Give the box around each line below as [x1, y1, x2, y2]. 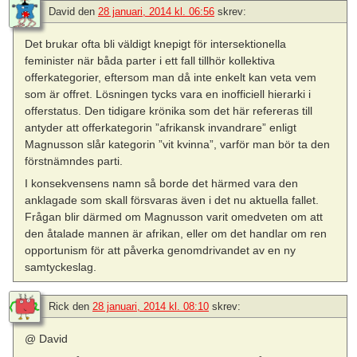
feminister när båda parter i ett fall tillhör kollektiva [25, 53, 276, 67]
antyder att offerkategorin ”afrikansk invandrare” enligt [25, 120, 297, 134]
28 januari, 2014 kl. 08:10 [92, 300, 209, 312]
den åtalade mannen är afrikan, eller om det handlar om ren [25, 226, 328, 240]
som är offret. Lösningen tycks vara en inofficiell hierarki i [25, 87, 312, 100]
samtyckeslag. [25, 260, 97, 273]
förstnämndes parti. [25, 154, 124, 167]
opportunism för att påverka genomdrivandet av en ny [25, 243, 296, 257]
